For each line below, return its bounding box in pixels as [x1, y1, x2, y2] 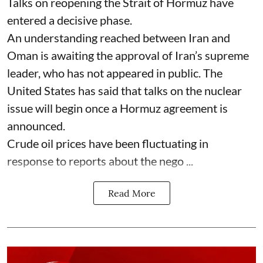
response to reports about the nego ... [7, 154, 193, 168]
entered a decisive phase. [7, 13, 132, 28]
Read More [107, 187, 156, 200]
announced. [7, 119, 65, 133]
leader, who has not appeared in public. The [7, 66, 222, 80]
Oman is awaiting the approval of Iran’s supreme [7, 48, 249, 63]
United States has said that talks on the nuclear [7, 83, 242, 98]
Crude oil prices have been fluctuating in [7, 136, 208, 151]
